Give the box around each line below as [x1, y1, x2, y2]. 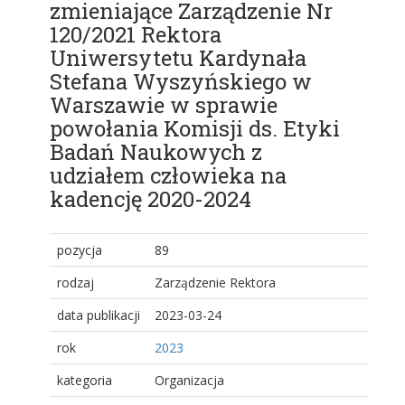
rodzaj [57, 274, 94, 292]
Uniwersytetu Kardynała [50, 43, 306, 73]
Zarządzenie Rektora [155, 274, 276, 292]
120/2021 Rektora [50, 20, 221, 50]
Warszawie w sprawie [50, 90, 278, 120]
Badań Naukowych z [50, 137, 262, 167]
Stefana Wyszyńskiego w [50, 67, 312, 97]
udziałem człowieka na [50, 161, 287, 191]
